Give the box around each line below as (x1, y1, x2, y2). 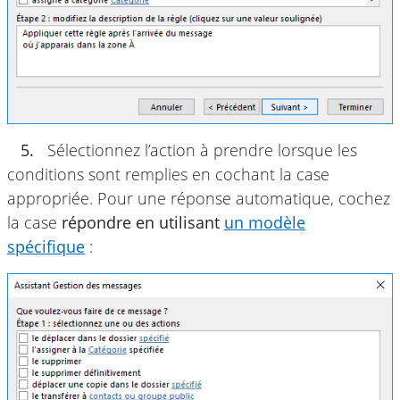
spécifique (7, 236, 85, 258)
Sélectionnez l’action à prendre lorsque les (43, 139, 357, 162)
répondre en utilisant (62, 212, 224, 234)
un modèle (224, 212, 305, 234)
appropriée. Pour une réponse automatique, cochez (7, 187, 390, 210)
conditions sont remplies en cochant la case (7, 163, 329, 186)
